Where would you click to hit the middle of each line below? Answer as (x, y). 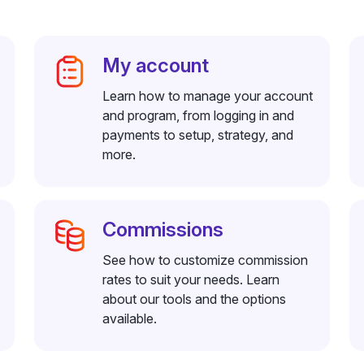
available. (129, 318)
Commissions (162, 230)
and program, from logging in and (198, 115)
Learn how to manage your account (207, 96)
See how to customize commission (205, 260)
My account (155, 65)
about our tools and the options (194, 299)
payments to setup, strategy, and (197, 135)
